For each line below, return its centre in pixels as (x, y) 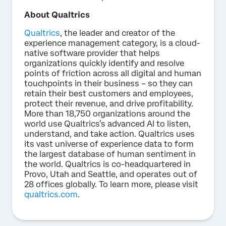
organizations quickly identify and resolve (104, 63)
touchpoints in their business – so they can (108, 83)
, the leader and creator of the (118, 33)
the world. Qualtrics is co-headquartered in (107, 164)
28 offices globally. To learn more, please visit (111, 184)
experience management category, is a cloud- (112, 43)
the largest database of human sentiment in (110, 154)
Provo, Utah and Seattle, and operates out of (111, 174)
